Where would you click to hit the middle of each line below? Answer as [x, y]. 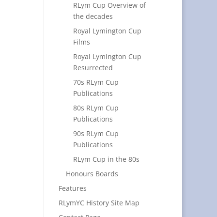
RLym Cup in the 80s [106, 159]
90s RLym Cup [96, 133]
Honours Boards [92, 174]
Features [72, 188]
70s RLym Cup [96, 82]
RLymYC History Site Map [99, 203]
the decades [93, 16]
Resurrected [93, 68]
